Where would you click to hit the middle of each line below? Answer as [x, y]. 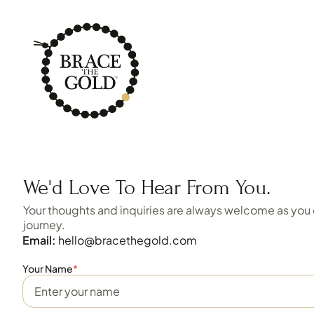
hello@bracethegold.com [128, 240]
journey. [44, 225]
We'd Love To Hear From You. [147, 187]
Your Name [48, 268]
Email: [39, 240]
